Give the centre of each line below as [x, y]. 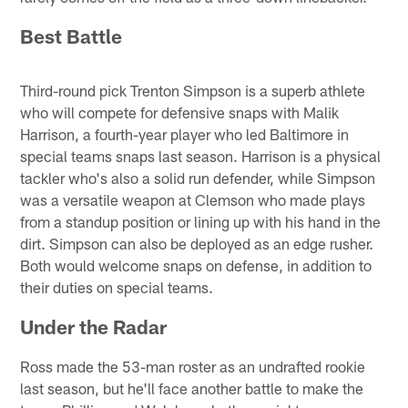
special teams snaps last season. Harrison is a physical [201, 155]
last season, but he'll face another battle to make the [192, 388]
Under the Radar [94, 326]
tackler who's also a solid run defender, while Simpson [198, 177]
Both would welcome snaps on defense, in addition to [196, 265]
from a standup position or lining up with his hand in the [201, 221]
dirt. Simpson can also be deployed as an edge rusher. [197, 243]
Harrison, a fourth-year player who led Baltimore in [185, 133]
